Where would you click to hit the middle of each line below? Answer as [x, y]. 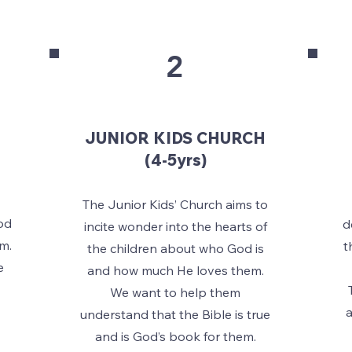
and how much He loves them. [175, 270]
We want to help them [175, 292]
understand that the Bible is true [175, 314]
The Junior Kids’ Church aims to [175, 204]
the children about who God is [175, 248]
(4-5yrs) [175, 160]
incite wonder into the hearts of [175, 226]
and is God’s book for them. [175, 336]
